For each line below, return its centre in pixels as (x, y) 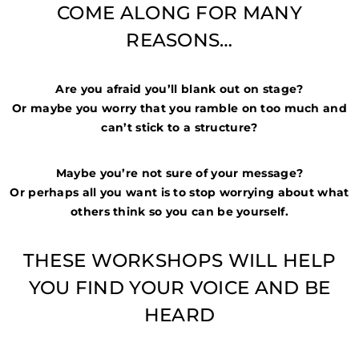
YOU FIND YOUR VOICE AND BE (179, 288)
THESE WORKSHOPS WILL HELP (179, 261)
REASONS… (179, 40)
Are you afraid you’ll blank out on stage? (179, 89)
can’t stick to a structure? (179, 128)
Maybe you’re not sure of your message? (179, 173)
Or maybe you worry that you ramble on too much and (179, 109)
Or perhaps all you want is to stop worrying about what (179, 192)
